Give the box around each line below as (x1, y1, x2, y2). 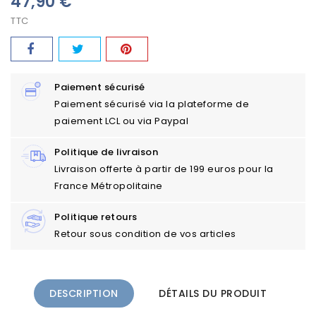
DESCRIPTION (49, 286, 119, 301)
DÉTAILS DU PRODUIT (159, 286, 267, 301)
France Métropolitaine (54, 179, 163, 193)
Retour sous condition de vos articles (54, 227, 236, 241)
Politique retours (54, 210, 138, 224)
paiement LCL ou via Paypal (54, 114, 188, 128)
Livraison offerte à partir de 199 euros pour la (54, 162, 274, 176)
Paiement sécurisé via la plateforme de (54, 97, 249, 111)
